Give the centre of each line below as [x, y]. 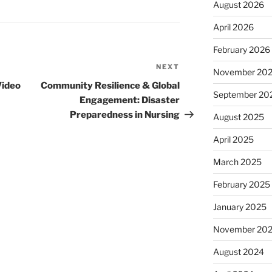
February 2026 [241, 50]
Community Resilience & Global [110, 86]
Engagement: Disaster [130, 100]
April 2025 [233, 140]
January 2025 [240, 207]
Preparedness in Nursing [125, 115]
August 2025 [238, 117]
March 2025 [237, 162]
